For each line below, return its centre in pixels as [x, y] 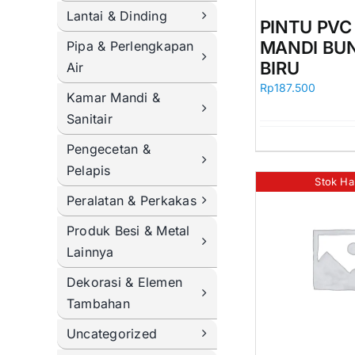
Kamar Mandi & [113, 97]
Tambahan [98, 303]
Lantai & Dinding [116, 15]
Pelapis [88, 170]
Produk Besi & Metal [128, 230]
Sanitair [89, 118]
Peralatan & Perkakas [131, 200]
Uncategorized [112, 333]
